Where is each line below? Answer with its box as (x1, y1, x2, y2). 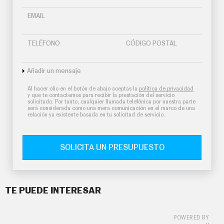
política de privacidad (139, 86, 193, 92)
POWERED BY (173, 215, 209, 221)
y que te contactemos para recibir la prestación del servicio (27, 92, 174, 98)
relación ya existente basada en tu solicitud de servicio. (27, 112, 165, 118)
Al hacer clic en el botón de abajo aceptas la (27, 86, 139, 92)
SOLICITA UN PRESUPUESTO (59, 143, 164, 152)
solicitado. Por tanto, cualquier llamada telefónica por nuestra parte (27, 99, 195, 105)
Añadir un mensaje (27, 68, 81, 75)
